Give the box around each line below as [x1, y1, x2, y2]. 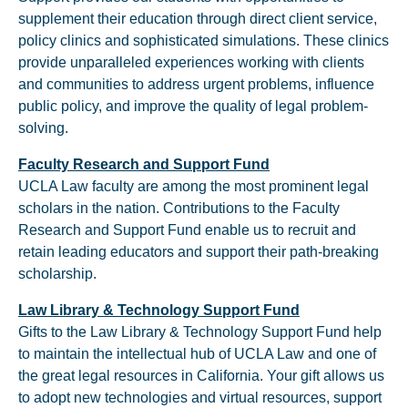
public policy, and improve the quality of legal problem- [18, 98, 368, 114]
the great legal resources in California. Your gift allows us [18, 368, 384, 383]
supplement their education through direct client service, [18, 11, 377, 26]
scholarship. [18, 266, 97, 281]
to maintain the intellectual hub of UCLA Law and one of [18, 346, 376, 362]
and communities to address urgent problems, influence [18, 76, 374, 92]
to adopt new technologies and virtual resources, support [18, 390, 382, 405]
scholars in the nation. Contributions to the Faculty [18, 200, 340, 216]
